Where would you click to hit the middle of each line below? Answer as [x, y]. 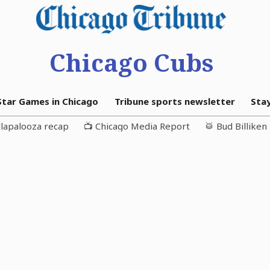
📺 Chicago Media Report [137, 126]
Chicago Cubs [131, 62]
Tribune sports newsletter [174, 101]
